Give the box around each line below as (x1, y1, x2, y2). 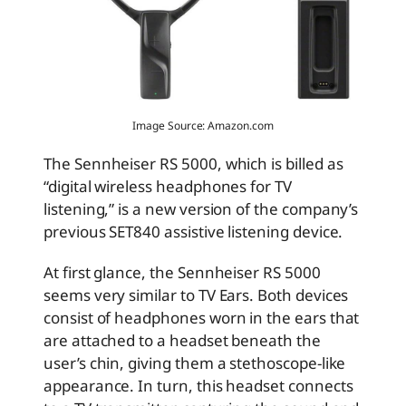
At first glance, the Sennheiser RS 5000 (43, 261, 321, 283)
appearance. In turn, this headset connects (43, 374, 353, 396)
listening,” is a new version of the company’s (43, 198, 359, 219)
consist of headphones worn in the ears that (43, 306, 360, 328)
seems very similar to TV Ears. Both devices (43, 284, 349, 305)
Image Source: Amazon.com (132, 117, 274, 133)
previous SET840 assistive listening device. (43, 220, 343, 242)
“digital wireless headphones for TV (43, 175, 292, 197)
